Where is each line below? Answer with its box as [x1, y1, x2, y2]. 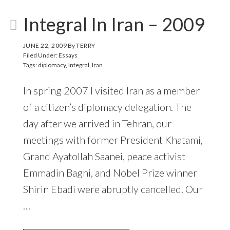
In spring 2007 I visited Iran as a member [23, 84, 200, 97]
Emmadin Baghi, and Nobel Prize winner [23, 166, 197, 179]
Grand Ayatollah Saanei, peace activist [23, 149, 185, 162]
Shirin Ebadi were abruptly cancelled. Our [23, 182, 203, 195]
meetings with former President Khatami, [23, 133, 203, 146]
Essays [58, 51, 78, 59]
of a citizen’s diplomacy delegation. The [23, 100, 191, 113]
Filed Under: [23, 51, 59, 59]
